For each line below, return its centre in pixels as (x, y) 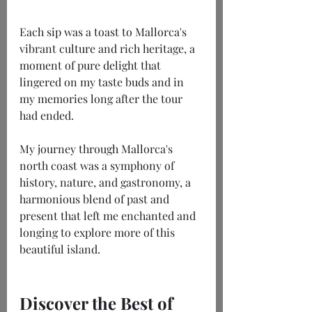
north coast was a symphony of (98, 166)
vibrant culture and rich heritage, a (109, 49)
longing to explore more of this (99, 233)
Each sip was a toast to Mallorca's (104, 32)
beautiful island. (60, 249)
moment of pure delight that (92, 65)
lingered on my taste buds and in (103, 82)
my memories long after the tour (102, 99)
